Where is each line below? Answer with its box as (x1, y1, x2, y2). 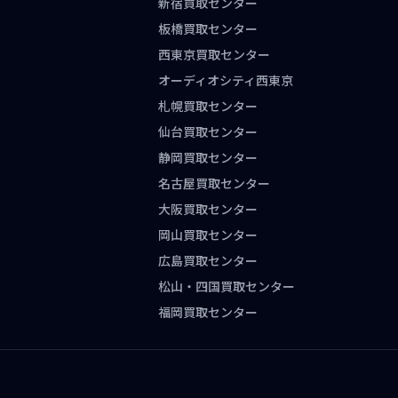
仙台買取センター (158, 123, 259, 141)
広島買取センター (158, 251, 259, 270)
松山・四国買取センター (158, 277, 296, 296)
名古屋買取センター (158, 174, 271, 193)
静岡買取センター (158, 148, 259, 167)
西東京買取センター (158, 45, 271, 64)
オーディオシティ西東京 (158, 71, 294, 90)
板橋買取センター (158, 20, 259, 38)
